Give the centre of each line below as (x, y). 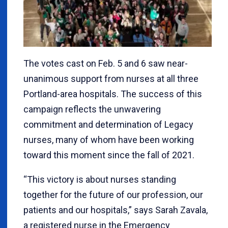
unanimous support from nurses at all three (111, 79)
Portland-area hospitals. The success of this (113, 94)
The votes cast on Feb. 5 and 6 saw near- (106, 63)
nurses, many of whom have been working (109, 140)
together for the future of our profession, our (113, 195)
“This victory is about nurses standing (100, 179)
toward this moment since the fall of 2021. (109, 155)
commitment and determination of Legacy (108, 124)
